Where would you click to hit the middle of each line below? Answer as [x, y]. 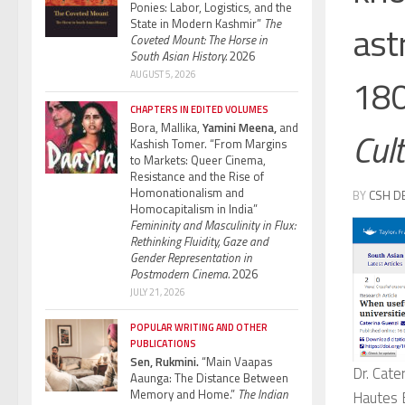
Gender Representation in [191, 257]
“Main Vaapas [235, 361]
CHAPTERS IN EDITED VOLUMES [199, 109]
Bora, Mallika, [165, 127]
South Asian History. [179, 56]
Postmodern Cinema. [180, 273]
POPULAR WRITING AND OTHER [199, 327]
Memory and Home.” [184, 394]
